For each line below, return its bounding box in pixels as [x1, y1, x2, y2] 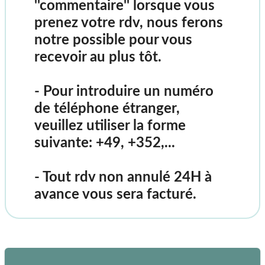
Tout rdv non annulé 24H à [43, 170, 212, 185]
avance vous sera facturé [34, 187, 193, 202]
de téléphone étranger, [34, 101, 180, 116]
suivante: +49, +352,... [34, 135, 175, 150]
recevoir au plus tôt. [34, 50, 161, 64]
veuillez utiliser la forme [34, 118, 186, 133]
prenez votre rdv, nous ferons [34, 15, 223, 30]
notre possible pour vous [34, 33, 192, 47]
